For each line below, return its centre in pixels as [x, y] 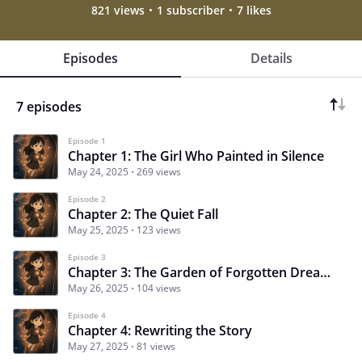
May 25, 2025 [98, 229]
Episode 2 [87, 198]
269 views [159, 171]
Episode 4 [87, 315]
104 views [159, 288]
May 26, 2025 [98, 288]
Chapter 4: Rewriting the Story [160, 330]
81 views [156, 346]
